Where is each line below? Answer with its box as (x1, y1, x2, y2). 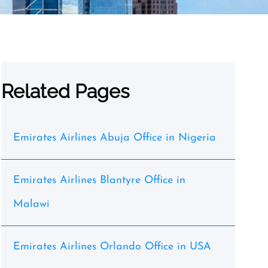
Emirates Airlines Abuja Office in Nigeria (13, 132, 216, 144)
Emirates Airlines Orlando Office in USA (13, 241, 211, 252)
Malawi (13, 199, 50, 210)
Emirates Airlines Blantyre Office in (13, 175, 185, 186)
